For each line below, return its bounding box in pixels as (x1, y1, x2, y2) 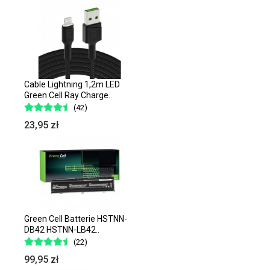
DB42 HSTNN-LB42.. (24, 224, 99, 234)
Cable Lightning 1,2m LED (24, 79, 120, 89)
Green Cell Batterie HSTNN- (24, 213, 127, 224)
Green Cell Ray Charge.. (24, 90, 112, 100)
